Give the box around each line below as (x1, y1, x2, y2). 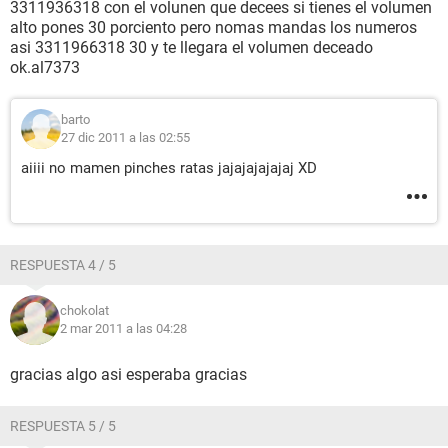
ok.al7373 (10, 58, 80, 77)
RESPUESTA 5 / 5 (10, 418, 116, 434)
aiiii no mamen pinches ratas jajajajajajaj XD (21, 159, 317, 177)
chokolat (60, 303, 109, 318)
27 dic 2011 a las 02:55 (61, 130, 190, 145)
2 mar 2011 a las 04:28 (60, 321, 187, 336)
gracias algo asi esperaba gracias (10, 365, 247, 384)
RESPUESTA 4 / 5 (10, 257, 116, 273)
